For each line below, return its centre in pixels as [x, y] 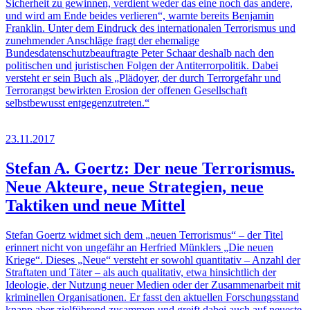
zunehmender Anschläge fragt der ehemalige [102, 40]
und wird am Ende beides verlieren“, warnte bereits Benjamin [140, 15]
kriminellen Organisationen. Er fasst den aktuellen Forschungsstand [152, 297]
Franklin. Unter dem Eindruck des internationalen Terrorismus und [151, 28]
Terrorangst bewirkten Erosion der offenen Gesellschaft [126, 90]
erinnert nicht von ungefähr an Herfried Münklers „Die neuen [139, 247]
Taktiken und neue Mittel [95, 205]
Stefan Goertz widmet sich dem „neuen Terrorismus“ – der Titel [144, 235]
